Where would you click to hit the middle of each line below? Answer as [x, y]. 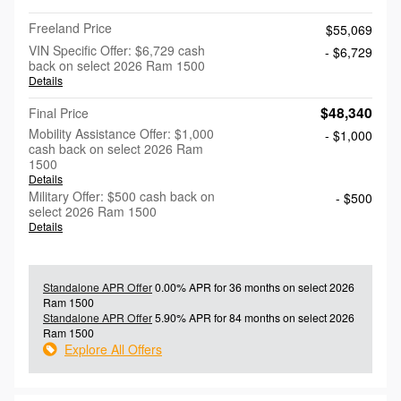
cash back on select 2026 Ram [116, 148]
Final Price [59, 112]
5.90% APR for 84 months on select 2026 [253, 317]
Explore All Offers [113, 349]
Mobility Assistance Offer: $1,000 [121, 133]
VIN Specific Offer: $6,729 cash [117, 50]
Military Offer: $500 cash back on [122, 196]
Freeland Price [70, 27]
